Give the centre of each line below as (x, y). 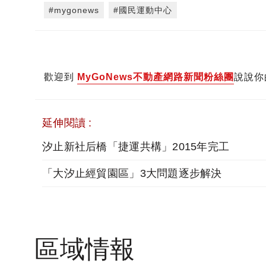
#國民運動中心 (143, 10)
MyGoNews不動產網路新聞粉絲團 (156, 77)
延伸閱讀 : (67, 123)
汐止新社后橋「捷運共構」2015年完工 (136, 147)
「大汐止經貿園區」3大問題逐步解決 (132, 174)
